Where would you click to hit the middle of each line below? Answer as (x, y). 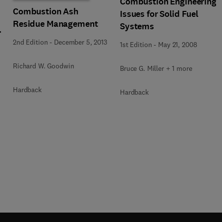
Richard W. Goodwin (44, 66)
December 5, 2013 (81, 42)
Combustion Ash (46, 11)
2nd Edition (30, 42)
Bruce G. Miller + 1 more (156, 68)
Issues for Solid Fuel (159, 14)
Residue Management (55, 24)
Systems (137, 26)
